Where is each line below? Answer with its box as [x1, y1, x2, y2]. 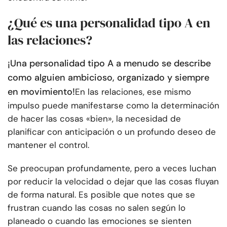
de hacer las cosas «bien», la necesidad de [8, 113, 181, 125]
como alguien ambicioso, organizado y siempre [8, 71, 209, 84]
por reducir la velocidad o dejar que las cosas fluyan [8, 176, 219, 187]
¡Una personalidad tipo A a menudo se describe [8, 57, 211, 70]
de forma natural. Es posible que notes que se [8, 189, 195, 201]
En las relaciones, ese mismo [75, 86, 191, 98]
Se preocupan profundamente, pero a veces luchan [8, 163, 216, 174]
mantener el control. [8, 139, 89, 151]
